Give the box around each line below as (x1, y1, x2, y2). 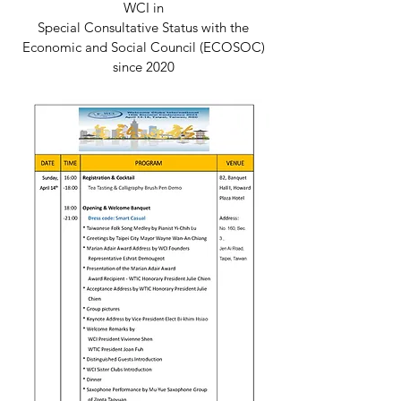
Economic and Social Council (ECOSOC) (21, 38, 265, 55)
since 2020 (112, 58, 175, 75)
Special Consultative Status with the (38, 19, 249, 36)
